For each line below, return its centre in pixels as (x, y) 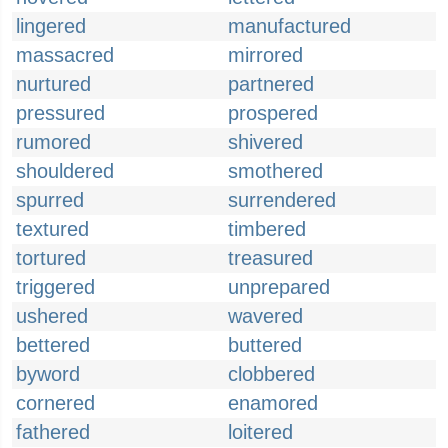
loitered (260, 432)
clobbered (271, 374)
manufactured (289, 26)
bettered (53, 345)
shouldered (65, 171)
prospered (273, 113)
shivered (265, 142)
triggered (55, 287)
